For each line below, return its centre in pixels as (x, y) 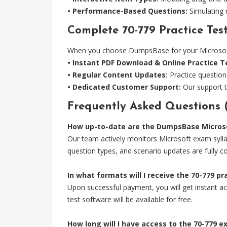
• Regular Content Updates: (118, 75)
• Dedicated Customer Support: (124, 87)
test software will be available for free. (130, 199)
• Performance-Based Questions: (127, 11)
